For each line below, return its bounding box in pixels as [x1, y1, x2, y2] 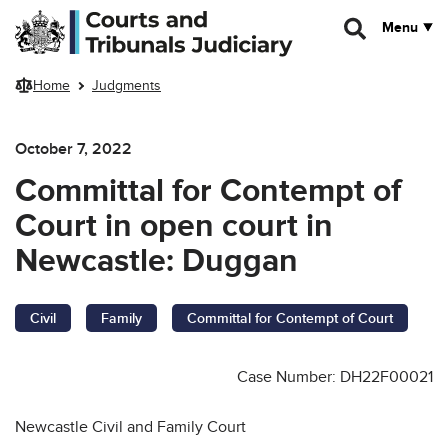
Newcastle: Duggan [15, 241, 298, 281]
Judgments [92, 77, 161, 95]
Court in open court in [15, 206, 333, 246]
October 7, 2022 [15, 138, 132, 159]
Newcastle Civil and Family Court [15, 416, 246, 437]
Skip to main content [15, 9, 141, 26]
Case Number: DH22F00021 [237, 366, 433, 387]
